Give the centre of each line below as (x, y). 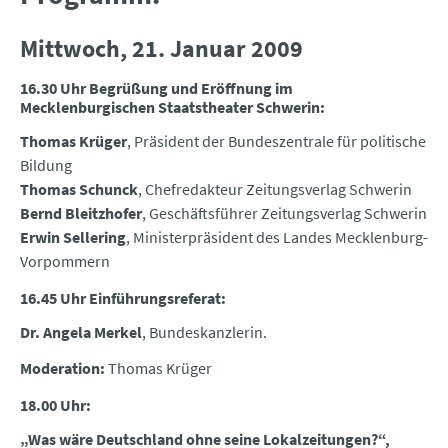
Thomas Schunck (79, 189)
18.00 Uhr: (55, 405)
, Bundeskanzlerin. (204, 332)
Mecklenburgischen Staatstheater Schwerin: (172, 107)
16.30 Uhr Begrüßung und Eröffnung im (156, 88)
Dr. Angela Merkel (81, 332)
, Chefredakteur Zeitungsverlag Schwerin (275, 189)
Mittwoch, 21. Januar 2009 (161, 49)
